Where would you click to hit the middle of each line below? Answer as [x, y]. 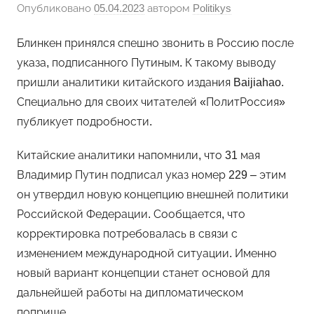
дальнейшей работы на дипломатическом [130, 293]
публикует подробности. [84, 122]
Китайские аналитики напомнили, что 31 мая [138, 156]
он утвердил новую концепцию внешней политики [153, 195]
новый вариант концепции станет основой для [143, 273]
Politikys [212, 8]
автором [169, 8]
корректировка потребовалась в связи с [127, 234]
